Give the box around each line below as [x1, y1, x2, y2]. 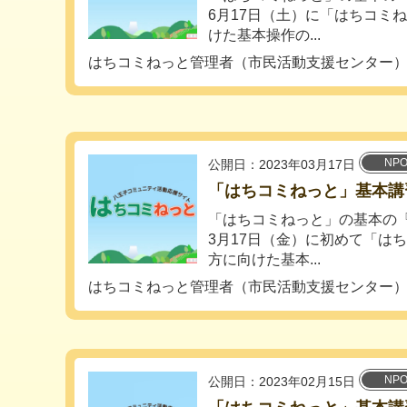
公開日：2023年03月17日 [208, 157, 355, 173]
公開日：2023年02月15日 [208, 374, 355, 390]
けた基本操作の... [208, 27, 321, 44]
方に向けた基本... [208, 252, 321, 268]
